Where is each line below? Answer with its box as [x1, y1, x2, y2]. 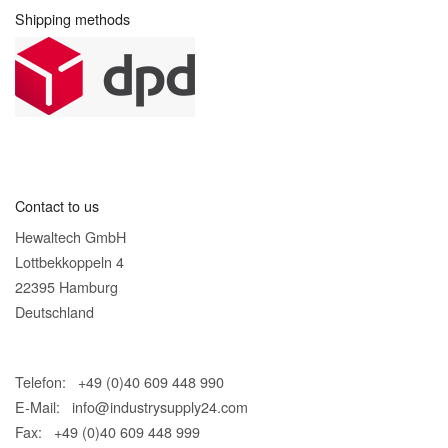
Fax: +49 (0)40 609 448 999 [15, 420, 200, 442]
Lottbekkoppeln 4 [15, 250, 124, 272]
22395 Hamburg [15, 275, 118, 297]
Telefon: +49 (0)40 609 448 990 [15, 370, 224, 392]
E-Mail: [15, 395, 72, 417]
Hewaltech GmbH [15, 225, 126, 247]
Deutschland [15, 300, 94, 322]
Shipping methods [15, 8, 130, 30]
